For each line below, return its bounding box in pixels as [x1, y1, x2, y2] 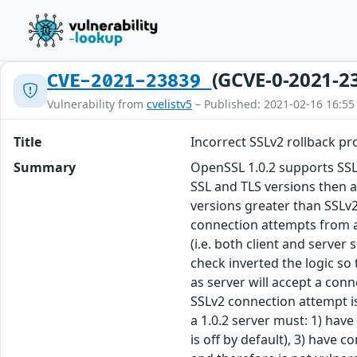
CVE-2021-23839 [47, 70, 212, 92]
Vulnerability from [47, 96, 147, 112]
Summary [14, 159, 76, 176]
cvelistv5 [147, 96, 192, 112]
